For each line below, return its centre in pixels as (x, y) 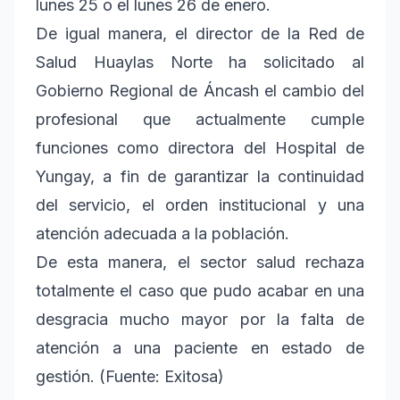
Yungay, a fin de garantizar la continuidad (200, 177)
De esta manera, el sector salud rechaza (200, 262)
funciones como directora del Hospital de (200, 148)
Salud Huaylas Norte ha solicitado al (200, 62)
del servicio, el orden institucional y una (200, 205)
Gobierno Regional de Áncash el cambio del (200, 91)
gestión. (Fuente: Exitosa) (130, 377)
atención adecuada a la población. (162, 234)
